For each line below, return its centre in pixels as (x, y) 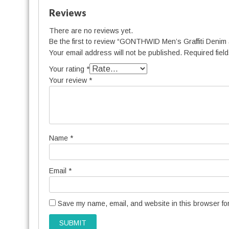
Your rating (68, 69)
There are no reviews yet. (91, 30)
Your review (69, 80)
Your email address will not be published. (116, 52)
